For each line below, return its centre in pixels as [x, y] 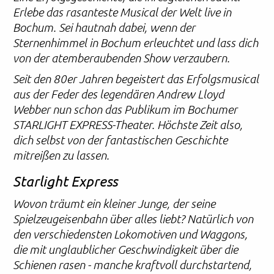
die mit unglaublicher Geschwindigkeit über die [126, 249]
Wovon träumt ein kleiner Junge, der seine [114, 203]
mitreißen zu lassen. [61, 155]
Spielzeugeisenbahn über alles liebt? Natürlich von [133, 218]
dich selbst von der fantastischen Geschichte [120, 140]
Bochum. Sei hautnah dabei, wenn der [104, 27]
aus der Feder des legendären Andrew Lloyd [119, 94]
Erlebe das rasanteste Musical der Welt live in [122, 12]
